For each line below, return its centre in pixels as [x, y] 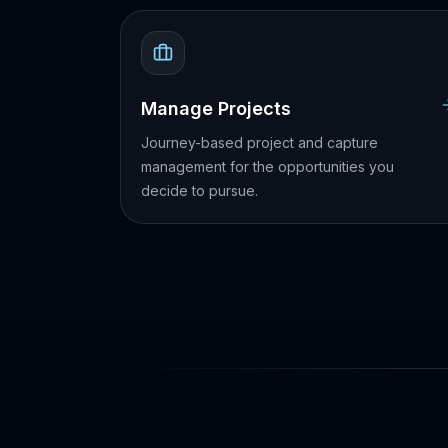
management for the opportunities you [267, 166]
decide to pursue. [199, 190]
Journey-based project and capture [259, 142]
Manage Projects [216, 108]
